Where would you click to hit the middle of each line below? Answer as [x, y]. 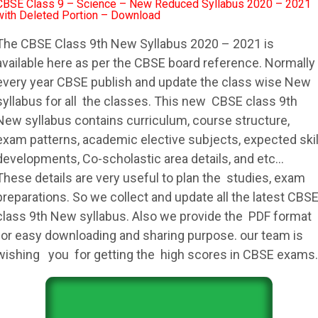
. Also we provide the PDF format [219, 216]
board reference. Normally [240, 63]
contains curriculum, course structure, [181, 120]
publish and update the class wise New [199, 82]
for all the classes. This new [127, 101]
